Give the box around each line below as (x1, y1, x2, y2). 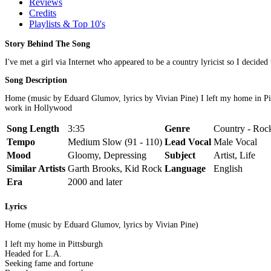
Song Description (5, 75, 67, 85)
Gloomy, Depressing (68, 149, 146, 160)
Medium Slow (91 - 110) (68, 136, 162, 147)
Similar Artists (7, 163, 65, 174)
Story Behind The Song (5, 39, 90, 48)
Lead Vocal (165, 136, 211, 147)
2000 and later (68, 176, 122, 187)
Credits (29, 7, 56, 18)
